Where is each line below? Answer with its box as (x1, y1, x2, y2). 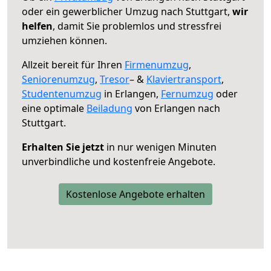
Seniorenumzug (22, 72, 95, 86)
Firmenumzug (125, 57, 189, 71)
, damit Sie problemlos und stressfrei (53, 19, 221, 33)
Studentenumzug (22, 87, 102, 100)
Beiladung (87, 101, 132, 115)
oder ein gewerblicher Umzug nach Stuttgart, (22, 4, 232, 18)
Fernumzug (161, 87, 214, 100)
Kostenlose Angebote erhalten (66, 187, 205, 201)
